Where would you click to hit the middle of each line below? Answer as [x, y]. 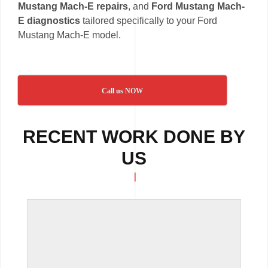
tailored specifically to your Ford [149, 20]
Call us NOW [123, 91]
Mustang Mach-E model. [69, 35]
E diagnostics [49, 20]
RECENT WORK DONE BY [134, 136]
